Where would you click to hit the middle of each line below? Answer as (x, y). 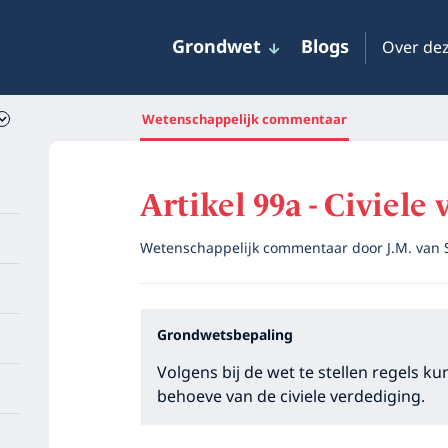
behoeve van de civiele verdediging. (290, 397)
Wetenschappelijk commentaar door (263, 248)
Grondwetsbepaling (224, 335)
